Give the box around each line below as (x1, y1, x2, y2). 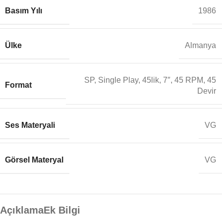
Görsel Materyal (5, 155, 63, 164)
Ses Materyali (5, 120, 55, 129)
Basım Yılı (5, 6, 42, 15)
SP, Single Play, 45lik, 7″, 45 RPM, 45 (84, 75, 216, 84)
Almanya (185, 41, 216, 50)
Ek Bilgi (44, 204, 80, 216)
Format (5, 81, 32, 90)
